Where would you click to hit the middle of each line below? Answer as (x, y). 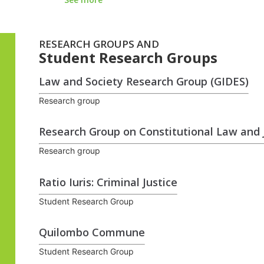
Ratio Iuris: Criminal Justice (108, 182)
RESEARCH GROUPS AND (99, 44)
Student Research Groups (128, 58)
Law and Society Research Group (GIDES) (143, 82)
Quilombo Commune (92, 232)
